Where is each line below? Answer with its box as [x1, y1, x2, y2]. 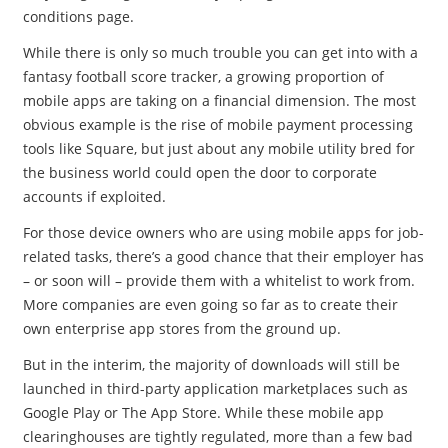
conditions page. [22, 7, 134, 26]
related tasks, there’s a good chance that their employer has [22, 247, 424, 266]
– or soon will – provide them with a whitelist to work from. [22, 271, 415, 290]
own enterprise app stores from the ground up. [22, 319, 341, 338]
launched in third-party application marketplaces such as [22, 379, 408, 398]
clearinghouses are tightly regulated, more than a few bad [22, 427, 413, 446]
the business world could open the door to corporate [22, 163, 377, 182]
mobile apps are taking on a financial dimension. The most [22, 91, 416, 110]
